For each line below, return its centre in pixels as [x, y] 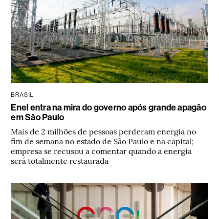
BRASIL [22, 95]
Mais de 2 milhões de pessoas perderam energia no [104, 131]
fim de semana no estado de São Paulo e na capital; [102, 141]
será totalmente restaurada [60, 160]
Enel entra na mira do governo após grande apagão [109, 107]
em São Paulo [38, 117]
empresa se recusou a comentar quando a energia [101, 150]
